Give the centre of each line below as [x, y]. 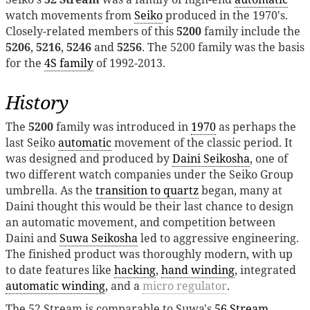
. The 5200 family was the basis [223, 47]
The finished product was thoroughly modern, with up [149, 254]
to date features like [60, 270]
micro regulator [185, 285]
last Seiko [32, 142]
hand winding [198, 270]
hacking [135, 270]
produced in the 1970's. [225, 15]
